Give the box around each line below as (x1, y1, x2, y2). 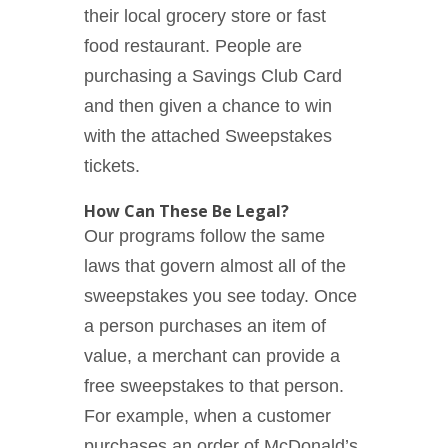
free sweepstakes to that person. (84, 376, 344, 397)
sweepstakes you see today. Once (84, 286, 357, 307)
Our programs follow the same (84, 226, 325, 247)
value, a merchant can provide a (84, 346, 340, 367)
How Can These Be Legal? (84, 200, 289, 223)
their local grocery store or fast (84, 6, 326, 27)
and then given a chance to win (84, 96, 332, 117)
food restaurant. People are (84, 36, 302, 57)
